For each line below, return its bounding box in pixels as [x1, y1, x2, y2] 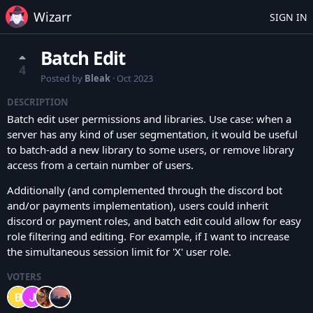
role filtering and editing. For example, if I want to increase [7, 229, 289, 243]
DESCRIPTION [7, 96, 68, 108]
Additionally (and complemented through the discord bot [7, 183, 282, 197]
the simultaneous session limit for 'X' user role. [7, 245, 231, 259]
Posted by [41, 72, 85, 85]
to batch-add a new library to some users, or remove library [7, 143, 294, 156]
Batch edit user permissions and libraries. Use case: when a [7, 112, 291, 126]
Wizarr [34, 8, 71, 25]
